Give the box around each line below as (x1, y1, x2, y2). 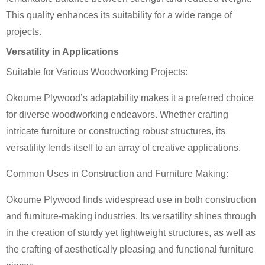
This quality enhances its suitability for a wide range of (6, 10, 232, 20)
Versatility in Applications (6, 47, 119, 57)
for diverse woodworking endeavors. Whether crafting (6, 109, 228, 119)
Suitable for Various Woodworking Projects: (6, 67, 188, 77)
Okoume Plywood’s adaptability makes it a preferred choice (6, 93, 254, 103)
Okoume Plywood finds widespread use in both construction (6, 195, 256, 205)
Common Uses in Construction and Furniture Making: (6, 169, 228, 179)
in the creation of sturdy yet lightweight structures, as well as (6, 228, 256, 238)
